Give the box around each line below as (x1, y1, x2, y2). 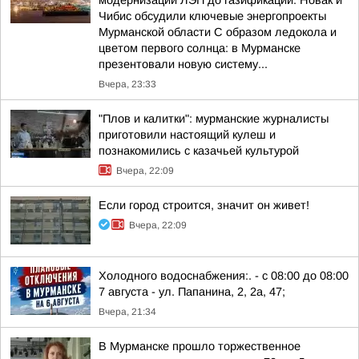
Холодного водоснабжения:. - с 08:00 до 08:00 (99, 269, 349, 282)
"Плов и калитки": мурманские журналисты (99, 112, 329, 125)
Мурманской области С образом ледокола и (99, 26, 337, 38)
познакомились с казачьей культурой (99, 144, 299, 157)
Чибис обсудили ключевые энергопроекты (99, 10, 326, 22)
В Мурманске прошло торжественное (99, 340, 301, 353)
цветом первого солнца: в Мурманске (99, 42, 301, 54)
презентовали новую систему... (99, 58, 268, 71)
